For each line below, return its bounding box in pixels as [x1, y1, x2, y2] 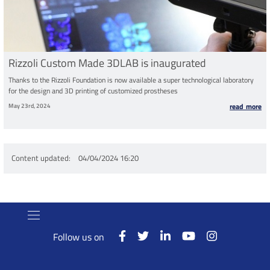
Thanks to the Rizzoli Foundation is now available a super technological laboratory [8, 74, 254, 86]
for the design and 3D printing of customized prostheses [8, 84, 178, 96]
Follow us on [53, 229, 105, 244]
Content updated [11, 152, 69, 165]
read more [230, 100, 262, 112]
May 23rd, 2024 [8, 100, 51, 110]
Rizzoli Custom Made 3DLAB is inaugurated [8, 54, 206, 71]
